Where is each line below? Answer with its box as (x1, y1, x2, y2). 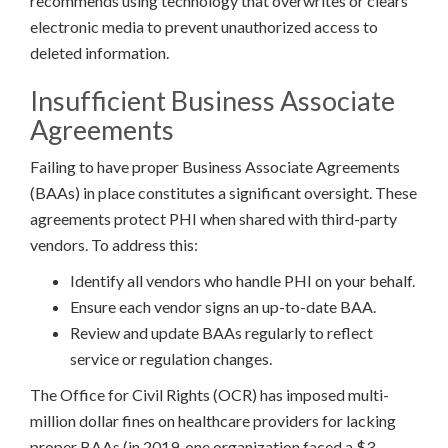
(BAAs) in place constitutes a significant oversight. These (30, 183, 417, 203)
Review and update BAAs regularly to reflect (70, 323, 373, 343)
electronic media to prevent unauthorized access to (30, 17, 378, 37)
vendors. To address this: (30, 235, 198, 255)
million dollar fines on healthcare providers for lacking (30, 411, 396, 431)
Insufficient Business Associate (30, 84, 395, 118)
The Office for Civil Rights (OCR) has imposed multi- (30, 385, 389, 405)
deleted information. (30, 43, 169, 63)
